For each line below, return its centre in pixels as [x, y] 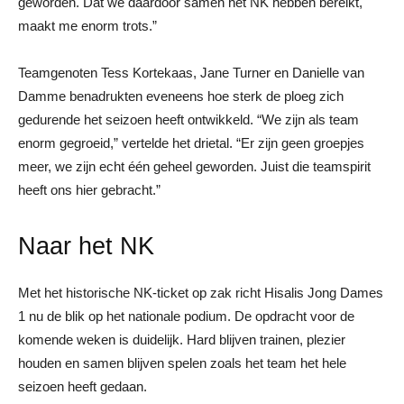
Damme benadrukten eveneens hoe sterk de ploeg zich [181, 96]
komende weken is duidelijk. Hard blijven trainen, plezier [182, 339]
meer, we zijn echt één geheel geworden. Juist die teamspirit [194, 166]
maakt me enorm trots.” [87, 25]
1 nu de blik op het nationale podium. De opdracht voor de [186, 316]
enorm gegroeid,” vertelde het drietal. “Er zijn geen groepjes [191, 142]
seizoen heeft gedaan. [83, 386]
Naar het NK [86, 246]
